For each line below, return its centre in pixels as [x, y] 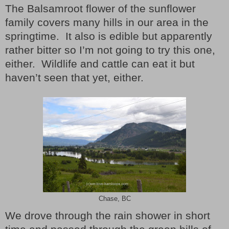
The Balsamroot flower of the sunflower [100, 9]
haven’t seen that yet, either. [74, 78]
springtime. [32, 37]
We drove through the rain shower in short [108, 216]
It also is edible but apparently [139, 37]
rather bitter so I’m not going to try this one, [110, 50]
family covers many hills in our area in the [107, 23]
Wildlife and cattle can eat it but [118, 64]
